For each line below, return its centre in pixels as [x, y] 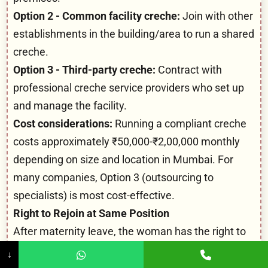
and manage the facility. [70, 105]
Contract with [189, 69]
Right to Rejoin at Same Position [91, 213]
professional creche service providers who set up [129, 87]
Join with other [217, 16]
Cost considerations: [63, 123]
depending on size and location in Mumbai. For [123, 159]
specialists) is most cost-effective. [94, 195]
